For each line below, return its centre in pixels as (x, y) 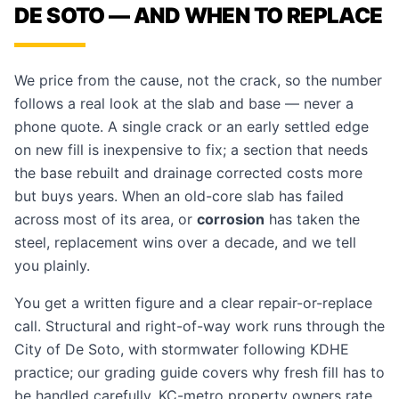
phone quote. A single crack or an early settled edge (191, 126)
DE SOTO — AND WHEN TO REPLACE (199, 16)
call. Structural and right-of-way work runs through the (199, 326)
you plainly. (52, 265)
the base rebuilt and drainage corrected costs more (188, 173)
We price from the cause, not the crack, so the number (198, 80)
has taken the (312, 219)
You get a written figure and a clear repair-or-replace (193, 303)
